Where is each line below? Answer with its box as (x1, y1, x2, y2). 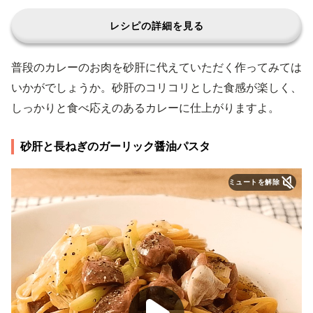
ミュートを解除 (228, 178, 279, 186)
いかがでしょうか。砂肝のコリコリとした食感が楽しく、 (11, 80, 302, 94)
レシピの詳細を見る (109, 20, 204, 31)
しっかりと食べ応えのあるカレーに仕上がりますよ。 (11, 101, 279, 115)
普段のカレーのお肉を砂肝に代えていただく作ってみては (11, 60, 302, 74)
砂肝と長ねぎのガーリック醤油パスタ (20, 139, 210, 153)
